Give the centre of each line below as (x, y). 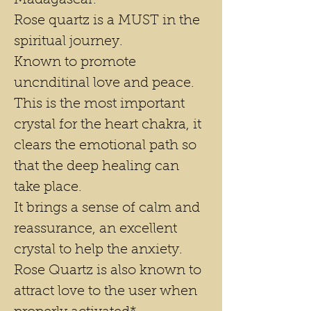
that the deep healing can (96, 167)
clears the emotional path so (105, 146)
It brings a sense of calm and (107, 208)
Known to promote (75, 62)
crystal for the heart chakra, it (108, 125)
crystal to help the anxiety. (98, 250)
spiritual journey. (68, 42)
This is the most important (99, 104)
